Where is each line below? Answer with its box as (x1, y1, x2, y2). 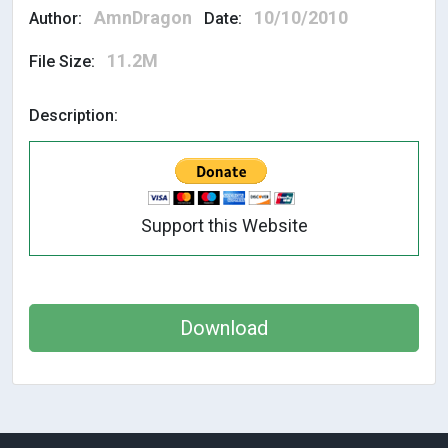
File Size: (29, 52, 95, 72)
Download (180, 316, 268, 341)
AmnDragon (94, 7, 192, 29)
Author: (29, 9, 82, 29)
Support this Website (140, 215, 308, 237)
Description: (29, 106, 118, 126)
